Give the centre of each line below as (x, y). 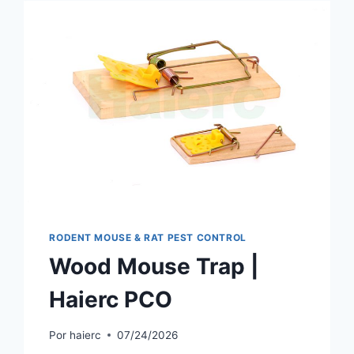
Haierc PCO (111, 300)
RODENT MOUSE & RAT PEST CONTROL (148, 238)
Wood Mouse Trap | (154, 267)
